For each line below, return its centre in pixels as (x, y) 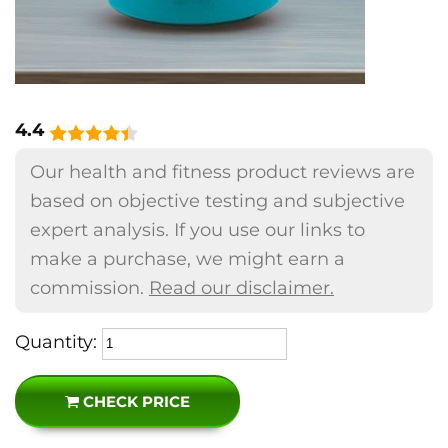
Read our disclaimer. (241, 288)
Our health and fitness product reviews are (222, 172)
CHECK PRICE (134, 401)
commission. (89, 288)
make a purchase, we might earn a (187, 259)
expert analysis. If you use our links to (197, 230)
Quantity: (56, 342)
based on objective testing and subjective (217, 201)
